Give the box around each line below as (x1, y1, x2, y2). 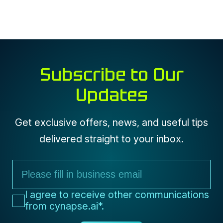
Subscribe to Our (39, 63, 184, 86)
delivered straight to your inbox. (39, 132, 184, 145)
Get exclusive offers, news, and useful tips (15, 116, 208, 128)
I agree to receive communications (37, 172, 195, 184)
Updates (75, 84, 148, 107)
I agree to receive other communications (24, 189, 209, 201)
